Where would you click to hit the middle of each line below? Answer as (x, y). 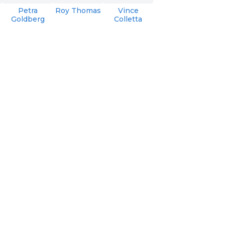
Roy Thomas (78, 10)
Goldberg (28, 19)
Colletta (128, 19)
